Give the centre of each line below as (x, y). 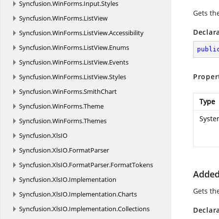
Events (119, 62)
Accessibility (126, 33)
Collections (134, 209)
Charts (127, 194)
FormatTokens (132, 165)
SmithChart (100, 91)
